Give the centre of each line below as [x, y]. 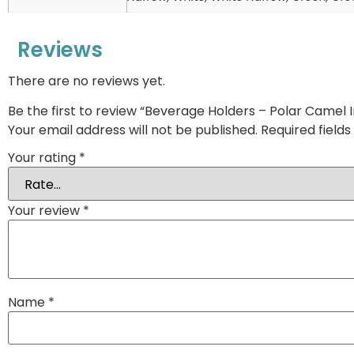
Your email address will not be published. [133, 130]
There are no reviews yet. [87, 81]
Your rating [43, 157]
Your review [45, 210]
